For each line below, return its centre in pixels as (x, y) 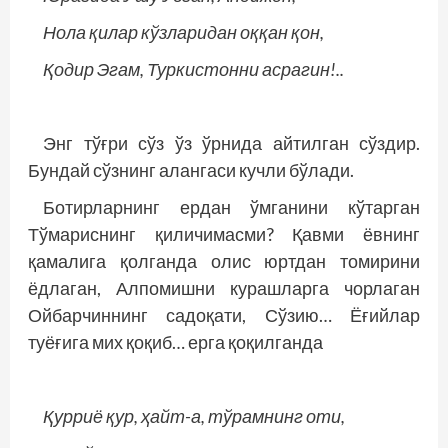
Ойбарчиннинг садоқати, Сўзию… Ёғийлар (224, 315)
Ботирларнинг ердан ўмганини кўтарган (231, 207)
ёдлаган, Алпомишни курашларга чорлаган (224, 288)
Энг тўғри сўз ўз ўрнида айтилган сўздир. (231, 143)
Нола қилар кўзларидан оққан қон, (183, 32)
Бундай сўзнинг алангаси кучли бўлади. (191, 170)
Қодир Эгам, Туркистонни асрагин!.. (193, 69)
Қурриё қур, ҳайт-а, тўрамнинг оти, (194, 416)
